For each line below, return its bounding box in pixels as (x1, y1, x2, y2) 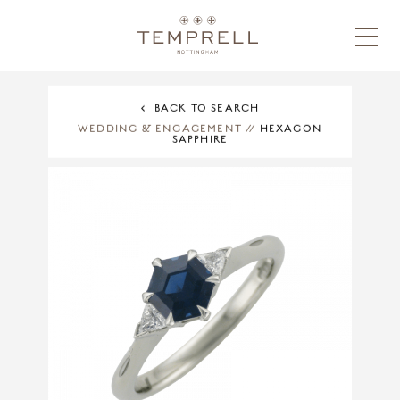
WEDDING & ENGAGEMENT (77, 121, 242, 136)
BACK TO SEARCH (154, 100, 260, 115)
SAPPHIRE (171, 131, 229, 146)
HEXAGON (255, 121, 322, 136)
